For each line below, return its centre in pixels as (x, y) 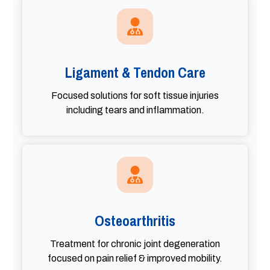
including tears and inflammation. (135, 110)
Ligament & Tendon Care (135, 73)
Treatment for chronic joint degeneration (135, 244)
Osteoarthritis (135, 221)
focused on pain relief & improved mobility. (135, 259)
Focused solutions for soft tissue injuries (135, 96)
